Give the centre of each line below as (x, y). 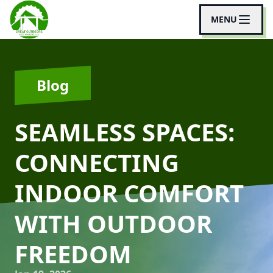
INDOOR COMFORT (129, 193)
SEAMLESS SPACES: (125, 132)
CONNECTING (97, 162)
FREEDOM (73, 254)
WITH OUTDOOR (113, 223)
